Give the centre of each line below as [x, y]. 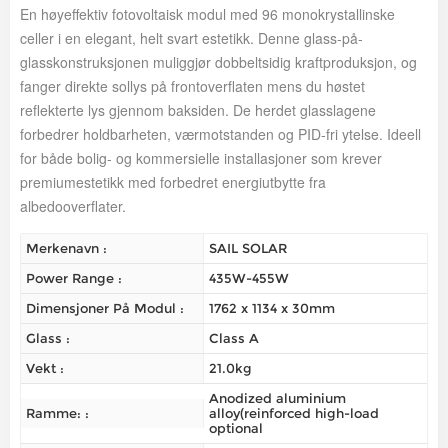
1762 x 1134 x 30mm [271, 308]
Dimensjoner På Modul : [105, 308]
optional [235, 428]
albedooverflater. [73, 206]
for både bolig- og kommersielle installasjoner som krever [201, 158]
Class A [233, 338]
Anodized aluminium [277, 398]
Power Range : [74, 278]
